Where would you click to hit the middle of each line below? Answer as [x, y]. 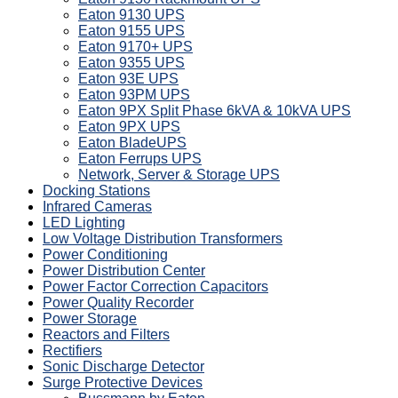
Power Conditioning [105, 254]
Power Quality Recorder [118, 302]
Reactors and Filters [106, 334]
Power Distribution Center [124, 270]
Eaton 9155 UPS [131, 30]
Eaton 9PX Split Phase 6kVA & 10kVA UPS [215, 110]
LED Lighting [84, 222]
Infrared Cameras [97, 206]
